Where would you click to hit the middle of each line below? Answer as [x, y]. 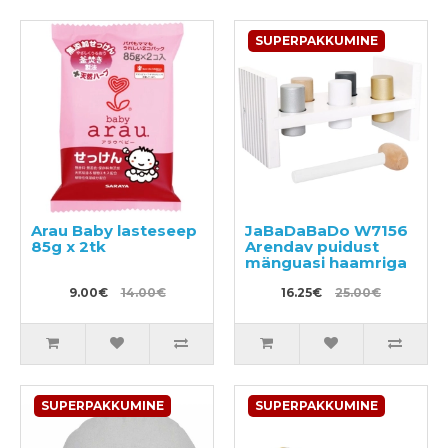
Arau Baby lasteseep [114, 230]
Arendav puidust [312, 246]
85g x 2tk [68, 246]
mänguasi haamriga [326, 262]
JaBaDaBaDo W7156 [326, 230]
